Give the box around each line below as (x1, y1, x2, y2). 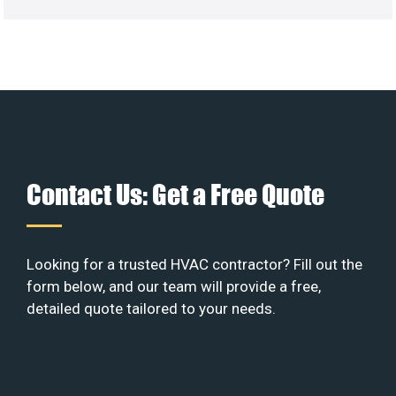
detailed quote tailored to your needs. (27, 300, 276, 318)
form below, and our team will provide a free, (27, 278, 321, 296)
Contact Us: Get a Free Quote (27, 178, 324, 211)
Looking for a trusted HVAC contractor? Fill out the (27, 255, 362, 274)
